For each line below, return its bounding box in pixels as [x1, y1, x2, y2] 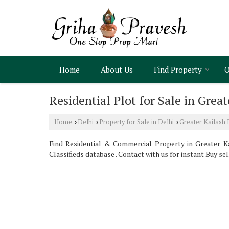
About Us [101, 64, 133, 75]
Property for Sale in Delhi [99, 118, 174, 126]
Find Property [154, 64, 202, 75]
